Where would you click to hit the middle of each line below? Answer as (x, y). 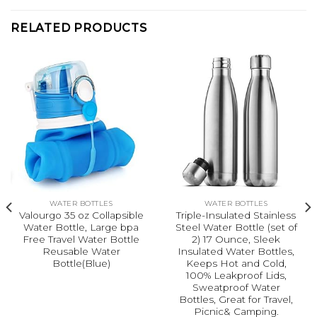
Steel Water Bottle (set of (236, 227)
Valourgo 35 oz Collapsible (81, 215)
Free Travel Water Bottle (81, 240)
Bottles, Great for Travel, (236, 300)
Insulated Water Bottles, (236, 252)
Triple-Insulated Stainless (236, 215)
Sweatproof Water (236, 288)
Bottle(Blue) (81, 264)
